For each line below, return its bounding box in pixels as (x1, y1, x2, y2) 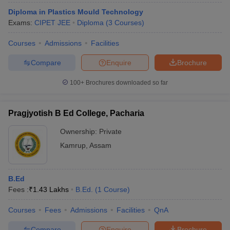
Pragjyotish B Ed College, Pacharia (8, 109, 144, 118)
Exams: (8, 18, 34, 27)
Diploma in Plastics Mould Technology (8, 8, 143, 16)
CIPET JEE (34, 18, 70, 27)
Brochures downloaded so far (84, 79, 168, 86)
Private (99, 127, 122, 136)
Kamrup (60, 141, 86, 149)
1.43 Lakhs (33, 185, 69, 194)
